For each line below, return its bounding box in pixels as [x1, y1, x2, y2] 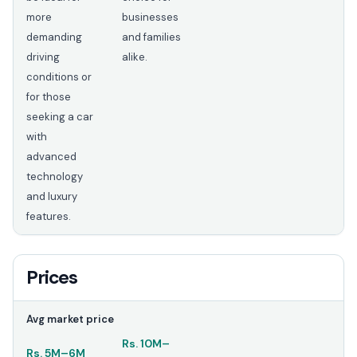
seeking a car [26, 110, 93, 124]
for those [26, 90, 71, 104]
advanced [26, 150, 76, 164]
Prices [26, 265, 78, 290]
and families [122, 30, 181, 45]
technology [26, 170, 83, 184]
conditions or [26, 70, 92, 84]
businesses [122, 10, 178, 25]
